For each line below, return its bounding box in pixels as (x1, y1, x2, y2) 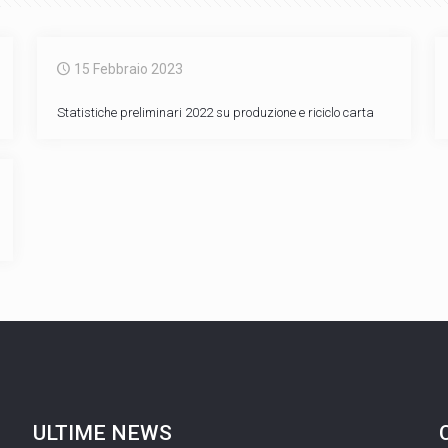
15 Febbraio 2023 (73, 61, 183, 77)
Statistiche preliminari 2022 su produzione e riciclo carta (56, 105, 374, 120)
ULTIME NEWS (32, 421, 172, 445)
